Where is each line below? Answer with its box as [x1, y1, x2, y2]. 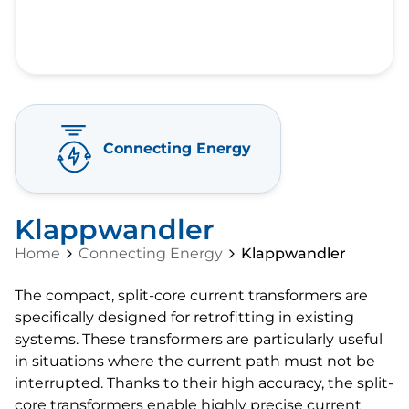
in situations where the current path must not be [15, 352, 375, 370]
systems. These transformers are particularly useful [15, 330, 383, 348]
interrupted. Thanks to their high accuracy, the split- [15, 374, 393, 392]
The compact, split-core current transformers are [15, 287, 368, 304]
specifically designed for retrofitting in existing [15, 309, 354, 326]
